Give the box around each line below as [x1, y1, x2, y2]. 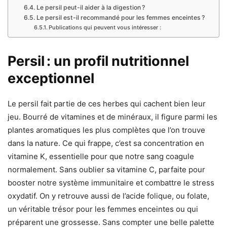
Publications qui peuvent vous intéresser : [48, 24, 161, 31]
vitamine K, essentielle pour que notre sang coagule [8, 152, 194, 162]
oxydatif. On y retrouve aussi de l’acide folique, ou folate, [8, 191, 209, 201]
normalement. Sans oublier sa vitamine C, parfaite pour [8, 165, 205, 175]
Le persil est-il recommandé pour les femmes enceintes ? [36, 14, 205, 22]
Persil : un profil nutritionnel [8, 53, 189, 70]
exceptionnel [8, 70, 94, 87]
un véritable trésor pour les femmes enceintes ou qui [8, 204, 198, 214]
